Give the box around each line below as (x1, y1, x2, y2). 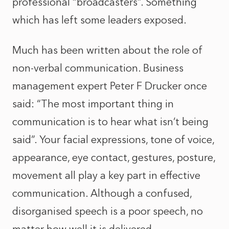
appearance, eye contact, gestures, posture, (12, 151, 215, 164)
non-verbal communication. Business (12, 62, 184, 74)
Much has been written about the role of (12, 44, 202, 56)
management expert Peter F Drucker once (12, 80, 207, 92)
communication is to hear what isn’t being (12, 116, 209, 128)
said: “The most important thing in (12, 98, 174, 110)
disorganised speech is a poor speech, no (12, 205, 203, 217)
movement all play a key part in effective (12, 169, 200, 181)
